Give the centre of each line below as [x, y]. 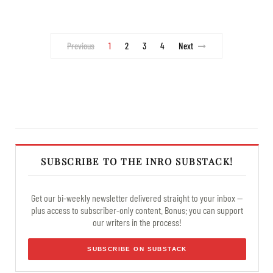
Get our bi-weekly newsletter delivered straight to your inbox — [137, 197]
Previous [81, 45]
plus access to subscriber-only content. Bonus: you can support [137, 210]
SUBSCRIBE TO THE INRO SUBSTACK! [137, 161]
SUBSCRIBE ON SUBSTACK [137, 249]
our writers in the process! [137, 222]
